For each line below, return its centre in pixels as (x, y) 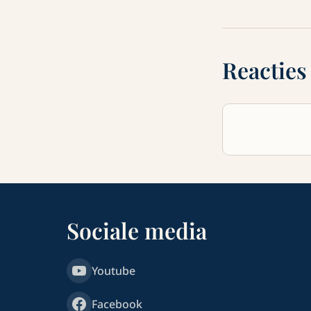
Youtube (114, 270)
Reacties (264, 69)
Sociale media (137, 230)
